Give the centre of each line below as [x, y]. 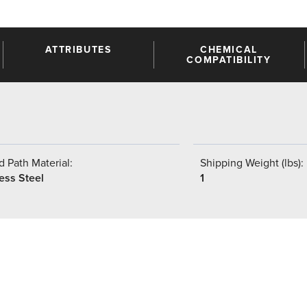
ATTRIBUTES [78, 49]
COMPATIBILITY [229, 60]
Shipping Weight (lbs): [252, 163]
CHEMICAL [229, 49]
